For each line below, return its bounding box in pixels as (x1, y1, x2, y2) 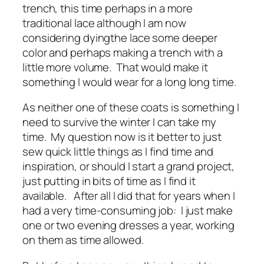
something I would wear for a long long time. (22, 74, 236, 90)
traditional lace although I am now (22, 15, 186, 31)
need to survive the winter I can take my (22, 114, 216, 130)
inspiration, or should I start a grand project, (22, 159, 235, 174)
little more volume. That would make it (22, 59, 209, 75)
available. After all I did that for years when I (22, 188, 235, 204)
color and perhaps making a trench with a (22, 44, 223, 60)
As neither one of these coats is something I (22, 100, 239, 115)
